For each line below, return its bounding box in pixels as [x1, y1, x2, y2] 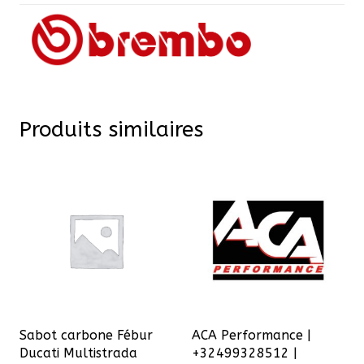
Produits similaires [19, 116, 203, 142]
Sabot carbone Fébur [19, 327, 153, 344]
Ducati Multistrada [19, 345, 137, 362]
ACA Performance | [192, 327, 311, 344]
